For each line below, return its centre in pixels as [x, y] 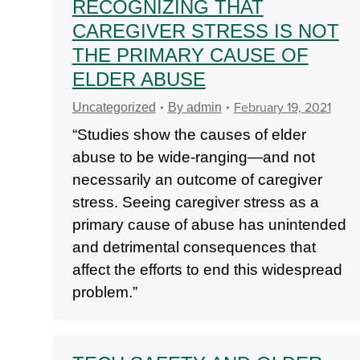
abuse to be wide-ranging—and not [193, 157]
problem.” [104, 292]
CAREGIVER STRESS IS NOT [205, 31]
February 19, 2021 [282, 108]
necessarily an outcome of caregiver [197, 180]
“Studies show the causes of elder [189, 135]
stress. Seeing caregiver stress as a [195, 202]
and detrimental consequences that [194, 247]
